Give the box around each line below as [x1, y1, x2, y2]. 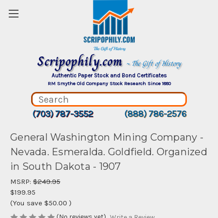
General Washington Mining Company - [10, 131, 203, 144]
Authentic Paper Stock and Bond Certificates [51, 72, 167, 79]
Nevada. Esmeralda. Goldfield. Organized [10, 146, 207, 158]
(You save [10, 199, 42, 207]
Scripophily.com [37, 51, 126, 72]
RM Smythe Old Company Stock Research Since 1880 [47, 80, 171, 87]
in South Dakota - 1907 [10, 161, 121, 173]
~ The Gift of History [126, 58, 181, 69]
